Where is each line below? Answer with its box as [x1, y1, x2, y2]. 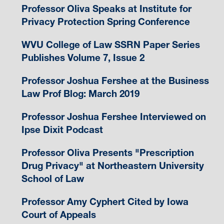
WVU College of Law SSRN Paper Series [21, 38, 200, 50]
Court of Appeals [21, 208, 96, 220]
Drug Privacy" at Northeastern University [21, 159, 204, 171]
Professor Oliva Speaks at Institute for [21, 2, 191, 14]
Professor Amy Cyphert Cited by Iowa [21, 195, 188, 207]
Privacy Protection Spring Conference [21, 15, 190, 27]
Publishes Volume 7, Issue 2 [21, 51, 144, 63]
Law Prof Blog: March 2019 [21, 87, 139, 99]
